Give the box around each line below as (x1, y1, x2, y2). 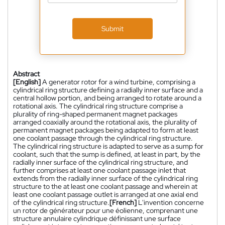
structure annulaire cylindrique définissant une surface (13, 214, 181, 223)
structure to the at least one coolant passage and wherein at (13, 182, 197, 191)
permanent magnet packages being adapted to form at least (13, 126, 198, 135)
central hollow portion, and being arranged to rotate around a (13, 93, 201, 103)
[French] (109, 198, 137, 207)
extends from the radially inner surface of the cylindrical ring (13, 174, 198, 183)
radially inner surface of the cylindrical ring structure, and (13, 158, 188, 167)
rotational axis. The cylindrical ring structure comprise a (13, 101, 183, 111)
